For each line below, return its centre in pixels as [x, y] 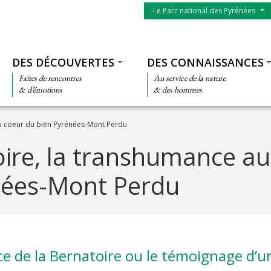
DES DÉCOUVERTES [63, 62]
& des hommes [178, 90]
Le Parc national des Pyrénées [204, 11]
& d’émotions [40, 90]
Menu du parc [170, 8]
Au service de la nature [189, 78]
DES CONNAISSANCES [205, 62]
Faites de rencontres [50, 78]
